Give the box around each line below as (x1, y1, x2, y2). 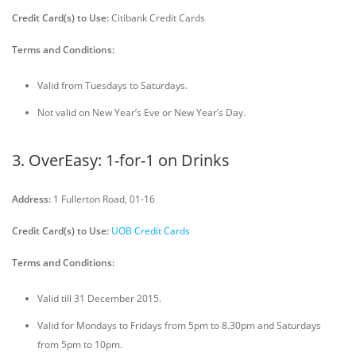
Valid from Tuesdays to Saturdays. (37, 79, 188, 92)
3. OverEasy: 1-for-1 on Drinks (12, 149, 230, 171)
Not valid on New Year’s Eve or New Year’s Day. (37, 106, 246, 119)
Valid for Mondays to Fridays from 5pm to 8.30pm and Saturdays (37, 319, 321, 332)
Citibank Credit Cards (109, 11, 205, 25)
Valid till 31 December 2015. (37, 292, 161, 305)
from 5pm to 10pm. (37, 338, 122, 351)
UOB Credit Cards (111, 224, 190, 238)
